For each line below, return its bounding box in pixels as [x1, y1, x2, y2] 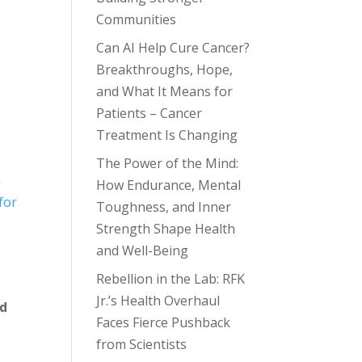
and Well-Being [96, 241, 189, 259]
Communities [96, 10, 177, 28]
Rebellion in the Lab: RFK [96, 269, 246, 288]
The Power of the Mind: [96, 154, 239, 172]
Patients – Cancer [96, 103, 203, 122]
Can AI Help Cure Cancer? [96, 38, 250, 57]
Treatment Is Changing [96, 125, 238, 144]
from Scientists [96, 335, 187, 353]
